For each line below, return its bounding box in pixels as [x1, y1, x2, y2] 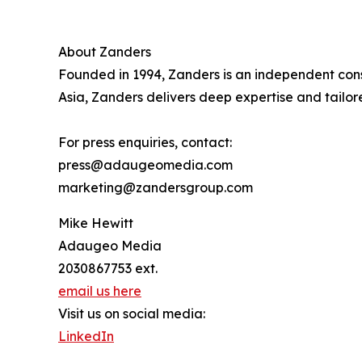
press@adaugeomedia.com [58, 157, 233, 174]
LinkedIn [58, 328, 114, 345]
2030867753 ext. [58, 260, 158, 277]
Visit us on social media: [58, 305, 205, 322]
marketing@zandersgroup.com [58, 179, 253, 196]
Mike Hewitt [58, 215, 133, 232]
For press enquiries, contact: [58, 134, 232, 151]
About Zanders [58, 44, 151, 61]
